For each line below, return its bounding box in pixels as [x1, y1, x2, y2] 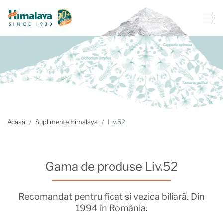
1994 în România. [75, 203, 148, 214]
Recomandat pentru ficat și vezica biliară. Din [18, 191, 205, 202]
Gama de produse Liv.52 [45, 159, 178, 174]
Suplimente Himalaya [35, 118, 98, 126]
